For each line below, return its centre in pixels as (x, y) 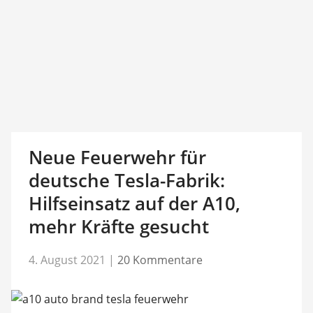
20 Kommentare (160, 260)
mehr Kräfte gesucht (118, 226)
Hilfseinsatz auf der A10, (134, 203)
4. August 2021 (67, 260)
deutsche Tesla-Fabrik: (126, 180)
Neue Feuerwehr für (117, 157)
